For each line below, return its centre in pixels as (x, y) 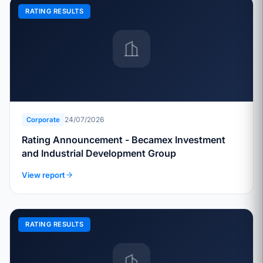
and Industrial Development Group (99, 153)
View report (43, 175)
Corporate (43, 119)
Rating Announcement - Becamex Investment (73, 139)
